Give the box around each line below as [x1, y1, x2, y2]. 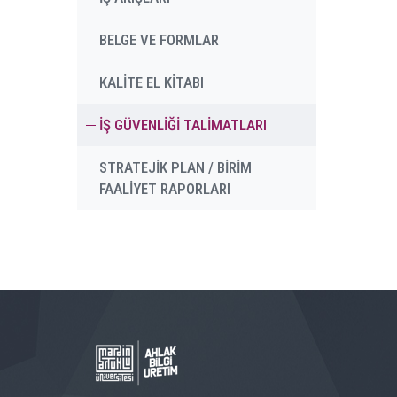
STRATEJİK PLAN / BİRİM [99, 159, 252, 176]
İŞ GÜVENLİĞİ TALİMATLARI [99, 116, 267, 134]
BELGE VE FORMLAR [99, 31, 219, 49]
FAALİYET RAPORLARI [99, 180, 230, 198]
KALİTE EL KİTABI [99, 74, 204, 91]
